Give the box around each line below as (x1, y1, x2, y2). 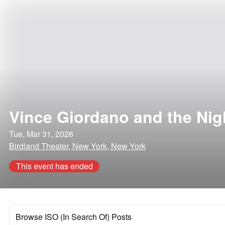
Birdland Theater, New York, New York (9, 140, 146, 152)
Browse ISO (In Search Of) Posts (16, 211, 132, 222)
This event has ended (16, 160, 93, 172)
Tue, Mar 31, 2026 (9, 128, 73, 140)
